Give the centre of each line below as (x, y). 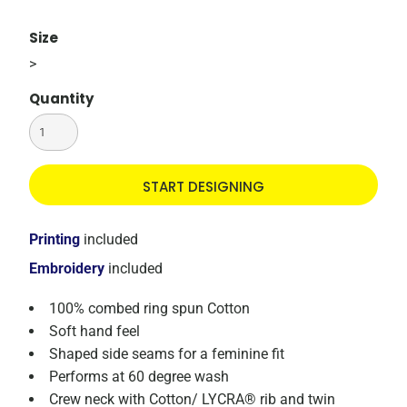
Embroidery (67, 269)
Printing (55, 240)
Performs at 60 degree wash (139, 377)
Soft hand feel (95, 332)
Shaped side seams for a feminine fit (167, 354)
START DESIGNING (203, 186)
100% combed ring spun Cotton (150, 309)
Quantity (62, 99)
